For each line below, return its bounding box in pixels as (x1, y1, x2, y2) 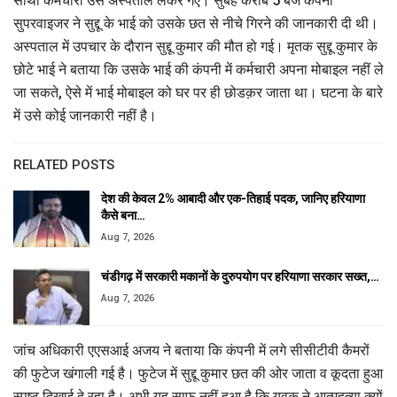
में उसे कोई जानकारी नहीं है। (13, 107, 157, 125)
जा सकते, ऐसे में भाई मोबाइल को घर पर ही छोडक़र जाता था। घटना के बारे (13, 84, 383, 102)
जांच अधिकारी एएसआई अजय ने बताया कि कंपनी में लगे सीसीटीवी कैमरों (13, 341, 370, 359)
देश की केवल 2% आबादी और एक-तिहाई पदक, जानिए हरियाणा (101, 191, 365, 206)
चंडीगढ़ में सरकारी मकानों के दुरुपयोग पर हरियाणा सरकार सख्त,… (101, 269, 379, 284)
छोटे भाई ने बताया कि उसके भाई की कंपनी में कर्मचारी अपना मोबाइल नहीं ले (13, 61, 384, 79)
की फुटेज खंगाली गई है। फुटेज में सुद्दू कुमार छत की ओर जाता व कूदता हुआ (13, 364, 383, 382)
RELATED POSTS (13, 157, 114, 174)
